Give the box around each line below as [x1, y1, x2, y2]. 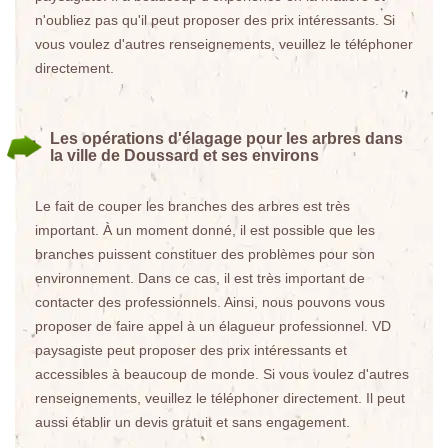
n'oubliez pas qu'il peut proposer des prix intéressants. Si [35, 12, 395, 28]
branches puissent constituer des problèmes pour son [35, 246, 375, 262]
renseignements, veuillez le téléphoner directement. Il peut [35, 390, 405, 406]
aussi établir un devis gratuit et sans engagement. [35, 414, 350, 430]
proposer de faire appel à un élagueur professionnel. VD [35, 318, 391, 334]
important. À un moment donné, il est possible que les [35, 222, 375, 238]
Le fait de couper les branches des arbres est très [35, 198, 350, 214]
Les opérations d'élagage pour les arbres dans [50, 130, 403, 147]
